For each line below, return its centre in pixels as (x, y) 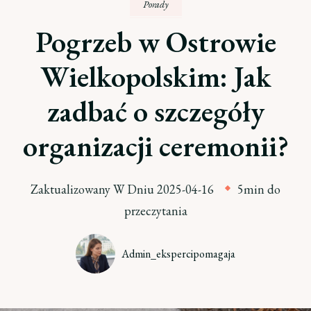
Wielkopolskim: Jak (155, 76)
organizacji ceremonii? (155, 146)
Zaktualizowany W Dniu (94, 189)
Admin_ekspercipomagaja (178, 253)
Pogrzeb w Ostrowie (155, 42)
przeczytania (155, 210)
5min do (259, 189)
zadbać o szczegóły (155, 111)
